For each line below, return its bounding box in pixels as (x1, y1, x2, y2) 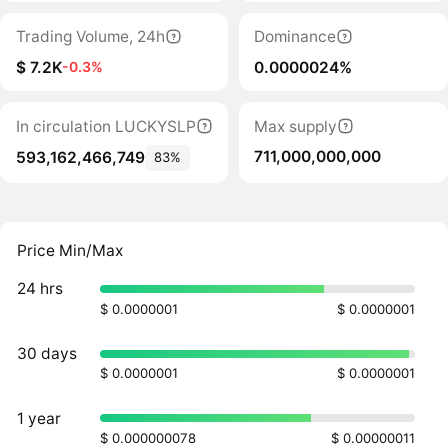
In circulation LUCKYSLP (15, 116, 196, 136)
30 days (17, 343, 78, 363)
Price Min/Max (17, 240, 124, 260)
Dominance (254, 27, 337, 47)
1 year (17, 408, 62, 428)
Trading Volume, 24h (15, 27, 165, 47)
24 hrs (17, 279, 64, 299)
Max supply (254, 116, 338, 136)
